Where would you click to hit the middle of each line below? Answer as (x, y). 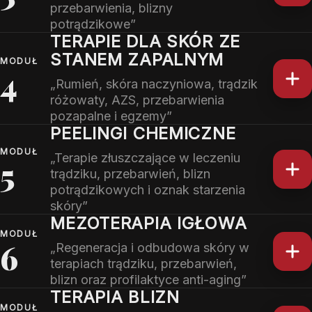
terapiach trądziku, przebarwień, (144, 264)
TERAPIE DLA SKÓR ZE (146, 42)
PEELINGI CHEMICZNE (143, 134)
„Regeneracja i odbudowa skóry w (150, 248)
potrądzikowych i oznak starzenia (148, 190)
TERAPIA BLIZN (115, 297)
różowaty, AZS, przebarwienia (138, 100)
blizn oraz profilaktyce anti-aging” (149, 280)
